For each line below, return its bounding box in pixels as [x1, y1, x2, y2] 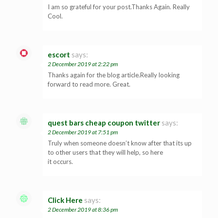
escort [48, 50, 70, 59]
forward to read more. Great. [48, 80, 130, 88]
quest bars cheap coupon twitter [48, 118, 160, 127]
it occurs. [48, 157, 73, 165]
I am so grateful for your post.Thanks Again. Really [48, 2, 190, 11]
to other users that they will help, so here [48, 148, 163, 156]
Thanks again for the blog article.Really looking [48, 71, 180, 79]
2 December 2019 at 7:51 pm [48, 128, 118, 136]
